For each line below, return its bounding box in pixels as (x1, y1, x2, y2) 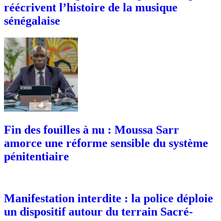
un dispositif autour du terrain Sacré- (4, 205, 193, 218)
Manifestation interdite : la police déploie (4, 191, 213, 205)
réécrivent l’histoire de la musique (4, 1, 178, 14)
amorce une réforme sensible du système (4, 136, 208, 149)
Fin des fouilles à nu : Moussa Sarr (4, 123, 179, 136)
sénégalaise (4, 14, 60, 28)
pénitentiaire (4, 149, 69, 163)
